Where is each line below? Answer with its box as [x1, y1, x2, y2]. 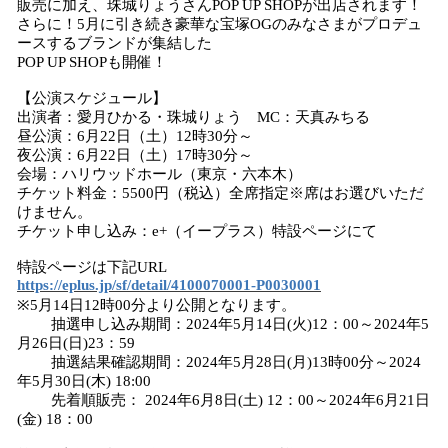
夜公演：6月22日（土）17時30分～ [17, 147, 268, 163]
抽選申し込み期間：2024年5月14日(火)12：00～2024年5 [17, 316, 429, 332]
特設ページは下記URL [17, 259, 167, 275]
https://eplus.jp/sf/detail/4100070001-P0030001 [17, 277, 321, 293]
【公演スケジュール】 [17, 90, 167, 106]
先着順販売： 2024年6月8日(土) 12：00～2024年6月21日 [17, 392, 430, 408]
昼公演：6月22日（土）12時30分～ [17, 128, 268, 144]
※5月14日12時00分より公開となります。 [17, 297, 296, 313]
